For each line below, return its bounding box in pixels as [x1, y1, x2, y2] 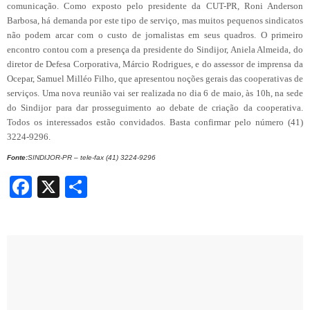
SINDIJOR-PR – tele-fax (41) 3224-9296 [28, 153, 156, 161]
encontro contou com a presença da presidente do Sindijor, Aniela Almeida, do [7, 44, 303, 55]
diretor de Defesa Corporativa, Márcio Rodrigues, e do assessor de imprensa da [7, 58, 303, 69]
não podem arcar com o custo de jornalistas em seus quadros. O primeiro [7, 29, 303, 40]
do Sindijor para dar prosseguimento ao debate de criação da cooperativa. [7, 102, 303, 113]
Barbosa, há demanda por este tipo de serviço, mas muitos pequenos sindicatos [7, 15, 303, 26]
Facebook [32, 172, 138, 200]
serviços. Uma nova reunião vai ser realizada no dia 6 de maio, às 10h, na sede [7, 87, 303, 98]
